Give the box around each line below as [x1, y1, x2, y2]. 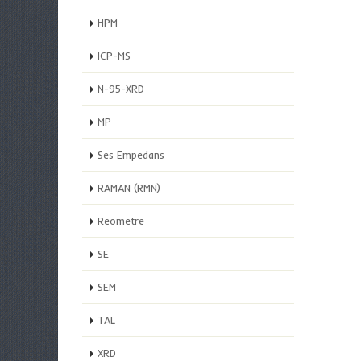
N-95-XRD [98, 82, 144, 95]
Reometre [98, 214, 144, 227]
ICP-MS [98, 49, 131, 62]
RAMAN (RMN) [98, 181, 160, 194]
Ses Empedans [98, 148, 164, 161]
